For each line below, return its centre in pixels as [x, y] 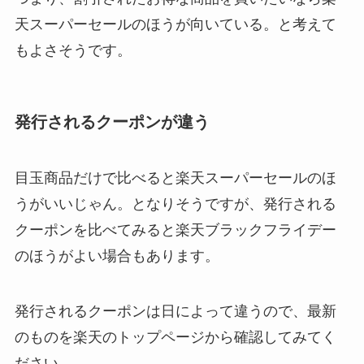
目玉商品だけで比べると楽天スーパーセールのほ [175, 178]
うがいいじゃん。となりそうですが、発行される [175, 204]
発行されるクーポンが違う [112, 121]
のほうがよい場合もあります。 [117, 256]
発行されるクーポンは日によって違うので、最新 [175, 311]
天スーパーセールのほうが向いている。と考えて [175, 24]
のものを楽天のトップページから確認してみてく [175, 337]
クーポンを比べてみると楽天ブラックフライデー [175, 230]
